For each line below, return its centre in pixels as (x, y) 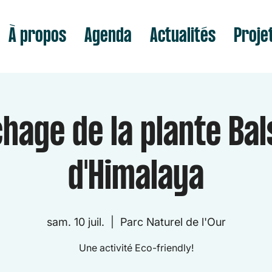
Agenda (108, 36)
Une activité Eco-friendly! (136, 248)
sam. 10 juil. (75, 222)
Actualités (183, 36)
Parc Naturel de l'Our (173, 222)
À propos (37, 36)
